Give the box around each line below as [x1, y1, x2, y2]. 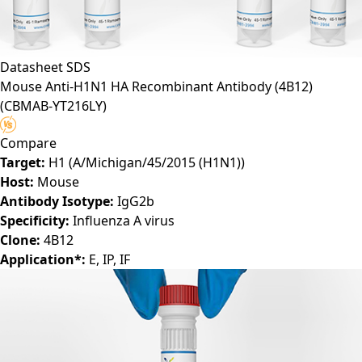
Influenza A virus [69, 211, 175, 229]
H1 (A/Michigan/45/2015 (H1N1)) [45, 153, 245, 171]
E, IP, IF [86, 250, 130, 268]
